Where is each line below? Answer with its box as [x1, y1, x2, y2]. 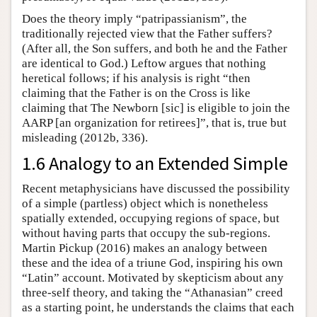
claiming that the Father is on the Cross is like [22, 86, 250, 100]
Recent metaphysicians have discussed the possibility [22, 181, 290, 195]
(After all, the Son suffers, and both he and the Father [22, 41, 287, 55]
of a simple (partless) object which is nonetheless [22, 196, 268, 210]
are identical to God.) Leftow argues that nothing [22, 56, 266, 70]
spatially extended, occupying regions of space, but [22, 211, 279, 225]
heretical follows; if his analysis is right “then [22, 71, 250, 85]
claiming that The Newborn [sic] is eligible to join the [22, 100, 290, 115]
